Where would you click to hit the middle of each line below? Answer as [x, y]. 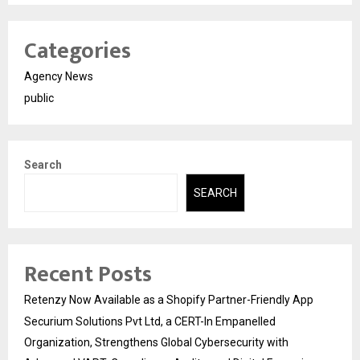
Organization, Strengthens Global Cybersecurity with [156, 343]
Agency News [59, 76]
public [39, 98]
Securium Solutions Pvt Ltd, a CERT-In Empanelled [150, 322]
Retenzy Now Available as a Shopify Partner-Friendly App [169, 300]
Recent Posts [88, 275]
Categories [78, 51]
